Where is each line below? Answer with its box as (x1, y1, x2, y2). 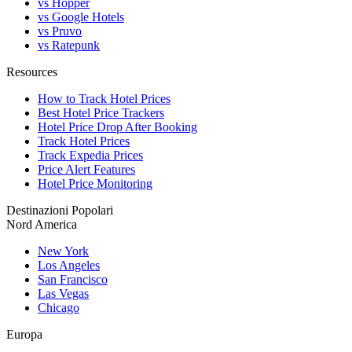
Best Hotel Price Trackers (38, 106, 164, 120)
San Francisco (38, 273, 108, 287)
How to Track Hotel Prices (38, 92, 170, 106)
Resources (6, 65, 57, 79)
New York (38, 244, 89, 258)
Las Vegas (38, 287, 89, 301)
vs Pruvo (38, 24, 82, 38)
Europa (6, 328, 42, 342)
